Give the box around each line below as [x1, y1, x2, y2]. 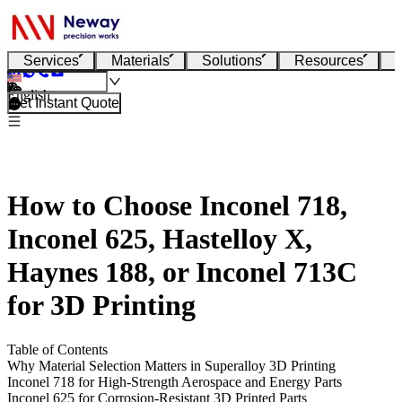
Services [23, 53, 79, 68]
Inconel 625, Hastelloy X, [7, 223, 312, 256]
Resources [294, 53, 363, 68]
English [7, 87, 50, 102]
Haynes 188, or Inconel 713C [7, 256, 357, 289]
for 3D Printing [7, 289, 196, 322]
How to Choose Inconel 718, [7, 189, 347, 223]
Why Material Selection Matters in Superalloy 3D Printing [7, 357, 336, 373]
